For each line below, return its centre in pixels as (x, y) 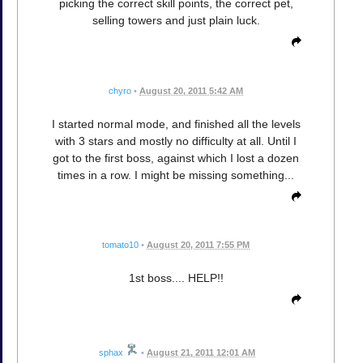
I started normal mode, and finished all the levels (176, 124)
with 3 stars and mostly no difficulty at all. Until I (176, 141)
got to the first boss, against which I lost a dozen (176, 158)
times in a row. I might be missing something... (176, 175)
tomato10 (120, 244)
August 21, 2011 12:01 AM (201, 352)
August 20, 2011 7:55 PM (198, 244)
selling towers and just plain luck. (176, 21)
